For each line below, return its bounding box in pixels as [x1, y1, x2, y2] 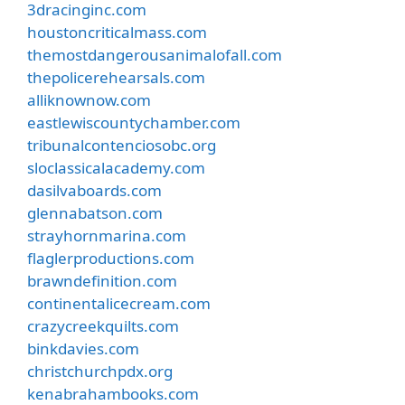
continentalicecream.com [27, 292, 211, 314]
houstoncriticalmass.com [27, 21, 207, 42]
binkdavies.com [27, 337, 139, 359]
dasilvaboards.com [27, 179, 162, 201]
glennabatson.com [27, 202, 163, 223]
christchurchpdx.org [27, 360, 173, 381]
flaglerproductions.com [27, 247, 194, 268]
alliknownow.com [27, 89, 151, 110]
